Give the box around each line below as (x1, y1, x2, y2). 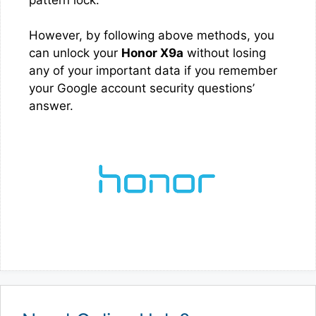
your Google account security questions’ (29, 81, 255, 95)
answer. (29, 99, 73, 113)
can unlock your (29, 46, 121, 60)
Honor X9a (121, 46, 183, 60)
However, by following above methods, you (29, 28, 274, 42)
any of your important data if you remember (29, 63, 277, 78)
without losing (183, 46, 266, 60)
